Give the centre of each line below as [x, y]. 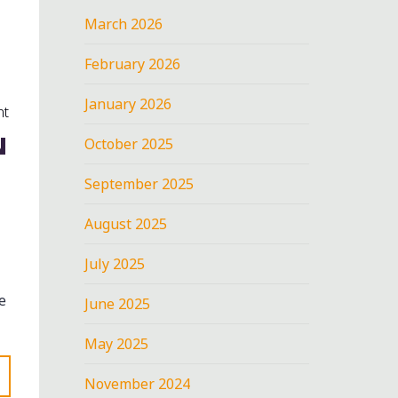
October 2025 [129, 143]
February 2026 [133, 64]
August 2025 [126, 223]
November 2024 [138, 383]
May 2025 [117, 343]
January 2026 [128, 103]
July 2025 [115, 263]
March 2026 [124, 24]
